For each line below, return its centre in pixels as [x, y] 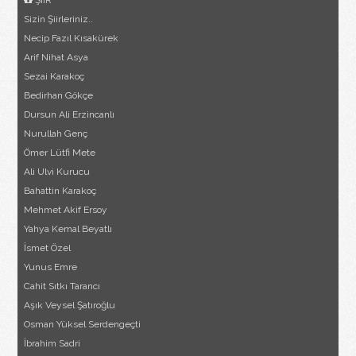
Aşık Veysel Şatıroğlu [70, 306]
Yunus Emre [51, 267]
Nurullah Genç [56, 134]
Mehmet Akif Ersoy [66, 210]
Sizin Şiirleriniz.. [59, 19]
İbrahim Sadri [52, 344]
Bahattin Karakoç [60, 191]
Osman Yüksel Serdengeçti [83, 325]
